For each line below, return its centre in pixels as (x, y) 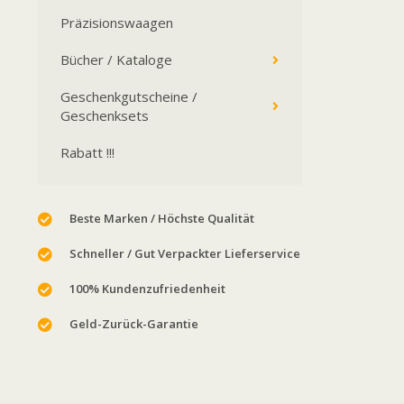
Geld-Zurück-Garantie (134, 324)
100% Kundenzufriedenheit (147, 289)
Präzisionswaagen (117, 23)
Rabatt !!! (87, 152)
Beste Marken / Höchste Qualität (162, 218)
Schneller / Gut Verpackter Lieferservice (185, 253)
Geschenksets (105, 115)
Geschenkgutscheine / (129, 96)
